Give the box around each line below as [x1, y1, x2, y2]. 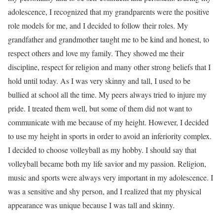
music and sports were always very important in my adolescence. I [8, 172, 213, 183]
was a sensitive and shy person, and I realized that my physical [8, 186, 201, 196]
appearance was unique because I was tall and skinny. [8, 200, 175, 210]
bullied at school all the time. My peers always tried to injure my [8, 89, 207, 100]
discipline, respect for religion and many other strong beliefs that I [8, 62, 211, 72]
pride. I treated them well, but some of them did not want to [8, 103, 192, 113]
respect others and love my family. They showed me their [8, 48, 184, 58]
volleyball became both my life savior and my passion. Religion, [8, 158, 206, 169]
